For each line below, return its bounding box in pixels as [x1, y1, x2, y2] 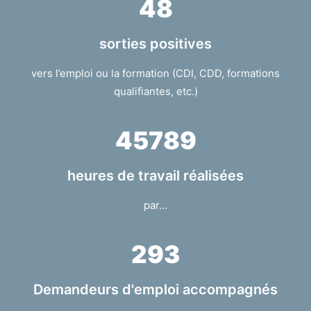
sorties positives [99, 35, 212, 52]
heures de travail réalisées [67, 167, 244, 184]
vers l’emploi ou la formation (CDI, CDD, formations [31, 67, 280, 80]
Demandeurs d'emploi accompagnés [33, 281, 278, 298]
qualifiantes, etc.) [113, 85, 198, 98]
